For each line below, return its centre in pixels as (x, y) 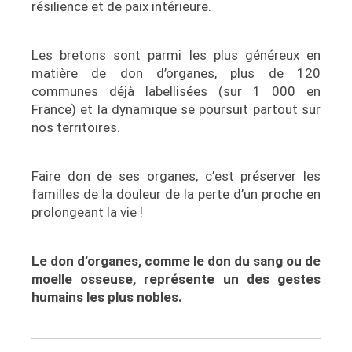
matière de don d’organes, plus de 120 (176, 73)
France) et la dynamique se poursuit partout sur (176, 109)
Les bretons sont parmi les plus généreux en (176, 55)
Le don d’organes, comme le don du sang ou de (176, 260)
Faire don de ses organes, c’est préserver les (176, 176)
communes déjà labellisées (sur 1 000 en (176, 91)
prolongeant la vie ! (87, 212)
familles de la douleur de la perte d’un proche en (176, 194)
